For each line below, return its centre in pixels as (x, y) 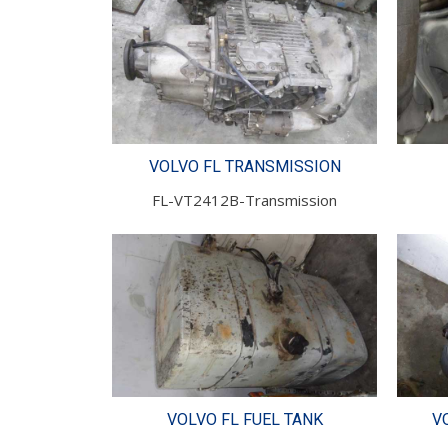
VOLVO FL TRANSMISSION (244, 167)
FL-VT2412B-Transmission (244, 200)
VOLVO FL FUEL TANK (244, 420)
